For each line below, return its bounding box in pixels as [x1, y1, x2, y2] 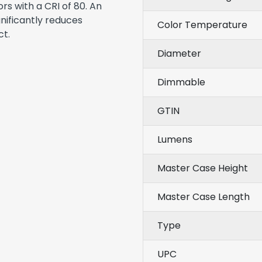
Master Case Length [157, 190, 250, 204]
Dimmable [157, 75, 205, 89]
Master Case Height [157, 161, 248, 175]
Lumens [157, 133, 192, 146]
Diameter [157, 47, 201, 60]
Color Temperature [157, 18, 247, 32]
